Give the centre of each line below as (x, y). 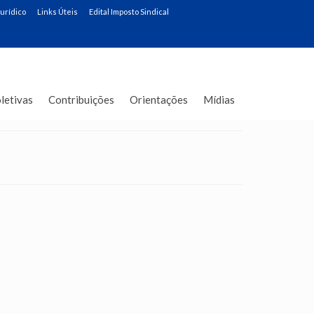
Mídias (219, 100)
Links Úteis (57, 12)
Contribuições (81, 100)
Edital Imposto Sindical (129, 12)
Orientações (158, 100)
